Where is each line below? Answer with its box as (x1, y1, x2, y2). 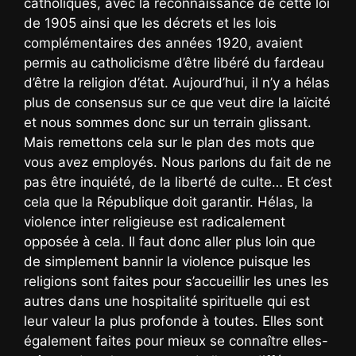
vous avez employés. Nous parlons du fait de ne (24, 153, 331, 170)
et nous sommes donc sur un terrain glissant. (24, 114, 311, 130)
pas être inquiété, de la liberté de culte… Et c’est (24, 173, 332, 190)
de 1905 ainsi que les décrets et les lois (24, 14, 277, 31)
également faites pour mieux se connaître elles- (24, 332, 328, 349)
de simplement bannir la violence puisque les (24, 253, 311, 269)
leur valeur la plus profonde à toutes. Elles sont (24, 312, 323, 329)
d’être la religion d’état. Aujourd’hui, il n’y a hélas (24, 74, 330, 91)
